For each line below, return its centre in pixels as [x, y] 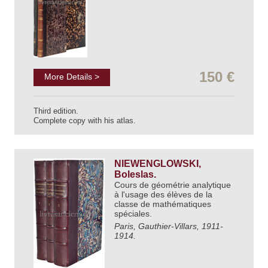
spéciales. [134, 214]
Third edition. [56, 111]
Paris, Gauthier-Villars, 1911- [169, 226]
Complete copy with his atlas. [85, 121]
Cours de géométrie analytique [173, 185]
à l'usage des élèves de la [163, 195]
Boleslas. [136, 175]
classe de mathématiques [163, 204]
